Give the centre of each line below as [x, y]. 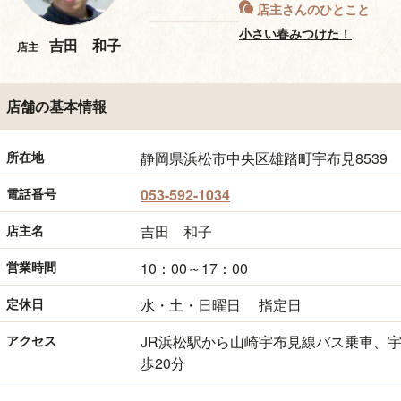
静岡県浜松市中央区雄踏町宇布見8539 [264, 158]
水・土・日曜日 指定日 [221, 305]
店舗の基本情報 [56, 106]
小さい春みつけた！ [295, 33]
